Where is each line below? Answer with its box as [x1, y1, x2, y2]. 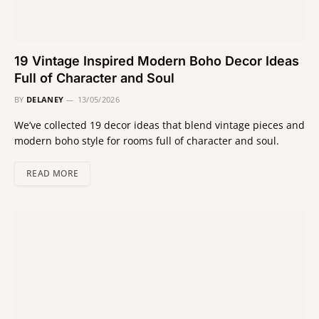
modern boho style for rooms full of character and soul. [14, 133, 279, 147]
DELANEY [26, 93, 64, 105]
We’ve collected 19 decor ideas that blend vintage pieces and [14, 117, 305, 132]
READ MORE [26, 167, 79, 179]
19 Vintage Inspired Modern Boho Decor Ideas [14, 53, 299, 68]
